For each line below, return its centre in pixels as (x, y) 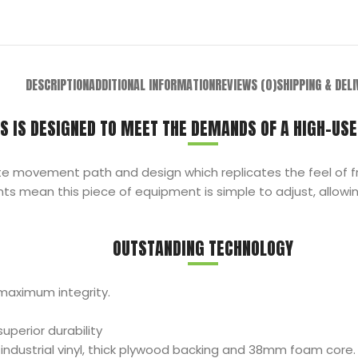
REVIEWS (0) (246, 85)
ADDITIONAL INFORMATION (152, 85)
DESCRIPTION (58, 85)
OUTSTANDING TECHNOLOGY (203, 248)
